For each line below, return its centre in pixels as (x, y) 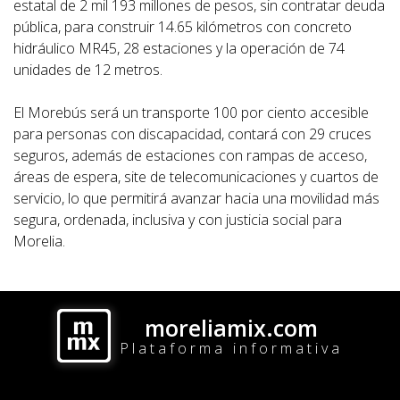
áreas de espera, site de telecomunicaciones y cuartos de (196, 177)
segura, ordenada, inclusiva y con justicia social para (178, 220)
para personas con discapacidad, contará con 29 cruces (192, 134)
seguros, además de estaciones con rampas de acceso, (190, 156)
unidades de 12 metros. (88, 70)
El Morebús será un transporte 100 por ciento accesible (191, 113)
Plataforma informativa (231, 348)
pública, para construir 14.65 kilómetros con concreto (183, 27)
